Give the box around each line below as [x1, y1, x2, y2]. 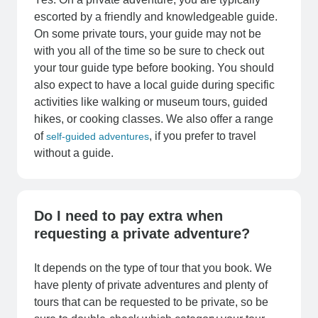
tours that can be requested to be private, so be [34, 296, 268, 309]
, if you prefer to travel [149, 130, 256, 143]
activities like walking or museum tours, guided [34, 96, 268, 109]
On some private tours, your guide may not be [34, 28, 261, 40]
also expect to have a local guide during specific [34, 79, 275, 92]
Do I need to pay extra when [34, 208, 223, 224]
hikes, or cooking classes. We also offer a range [34, 113, 273, 126]
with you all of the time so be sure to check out [34, 45, 264, 57]
